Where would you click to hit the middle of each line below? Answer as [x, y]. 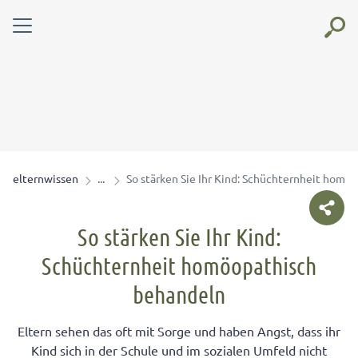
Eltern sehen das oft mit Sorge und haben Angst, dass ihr [179, 331]
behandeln [179, 294]
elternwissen [46, 178]
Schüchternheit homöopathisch [179, 265]
